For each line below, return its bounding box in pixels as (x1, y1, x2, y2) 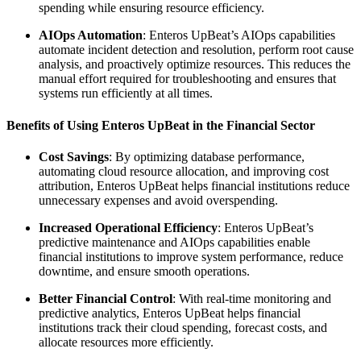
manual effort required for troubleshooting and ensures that (39, 72, 336, 86)
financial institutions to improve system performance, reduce (39, 250, 343, 263)
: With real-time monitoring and (172, 292, 331, 305)
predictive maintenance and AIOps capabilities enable (39, 235, 310, 249)
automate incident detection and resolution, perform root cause (39, 43, 354, 57)
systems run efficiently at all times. (39, 86, 213, 101)
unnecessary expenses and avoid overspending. (39, 193, 278, 207)
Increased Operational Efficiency (39, 221, 218, 234)
